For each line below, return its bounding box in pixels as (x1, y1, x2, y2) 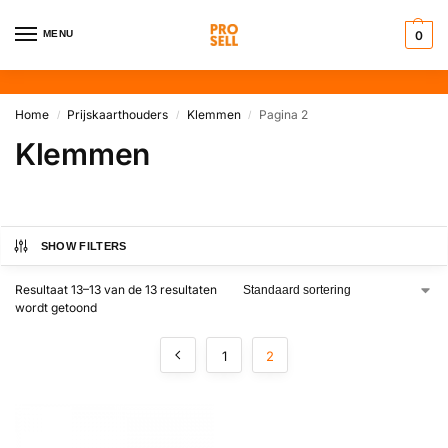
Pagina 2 (259, 107, 309, 122)
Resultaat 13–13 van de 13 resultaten (15, 282, 217, 297)
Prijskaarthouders (67, 107, 169, 122)
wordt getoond (15, 300, 97, 315)
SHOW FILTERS (40, 240, 127, 252)
